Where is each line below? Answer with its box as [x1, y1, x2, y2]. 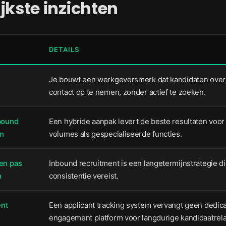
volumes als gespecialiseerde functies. [49, 129, 182, 139]
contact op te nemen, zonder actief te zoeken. [49, 87, 206, 97]
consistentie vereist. [49, 171, 119, 181]
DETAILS [49, 45, 79, 53]
